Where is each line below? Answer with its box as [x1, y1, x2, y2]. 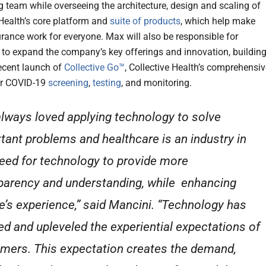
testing [93, 77, 121, 89]
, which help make [180, 15, 255, 27]
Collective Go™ [64, 62, 125, 74]
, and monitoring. [121, 77, 192, 89]
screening [48, 77, 88, 89]
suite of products [110, 15, 180, 27]
